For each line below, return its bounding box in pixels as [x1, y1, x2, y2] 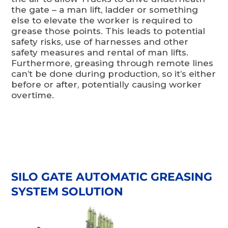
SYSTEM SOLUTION [11, 185, 124, 199]
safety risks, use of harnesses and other [11, 36, 189, 47]
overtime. [11, 90, 54, 100]
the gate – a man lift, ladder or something [11, 4, 198, 15]
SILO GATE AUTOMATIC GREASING [11, 170, 213, 184]
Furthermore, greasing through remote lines [11, 58, 214, 68]
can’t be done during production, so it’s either [11, 68, 216, 79]
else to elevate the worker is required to [11, 15, 193, 25]
